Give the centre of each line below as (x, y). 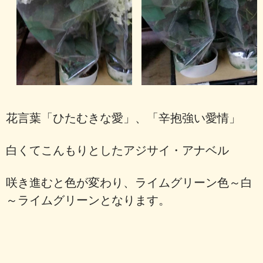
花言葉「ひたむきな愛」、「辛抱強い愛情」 (123, 118)
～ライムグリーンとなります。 (88, 200)
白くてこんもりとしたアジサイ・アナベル (117, 151)
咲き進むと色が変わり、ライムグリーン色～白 (129, 183)
